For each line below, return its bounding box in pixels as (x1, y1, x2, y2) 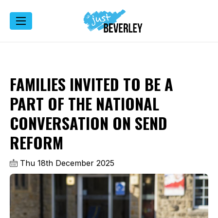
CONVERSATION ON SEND (10, 111, 167, 134)
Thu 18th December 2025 (18, 158, 114, 168)
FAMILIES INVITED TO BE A (10, 72, 173, 95)
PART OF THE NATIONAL (10, 91, 159, 115)
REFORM (10, 130, 63, 154)
